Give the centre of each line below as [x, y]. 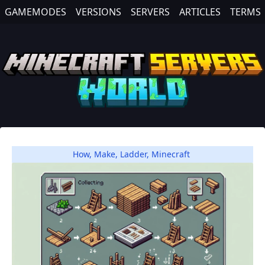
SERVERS [150, 12]
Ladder [133, 154]
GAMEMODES [35, 12]
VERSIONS [98, 12]
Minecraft [171, 154]
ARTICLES [200, 12]
